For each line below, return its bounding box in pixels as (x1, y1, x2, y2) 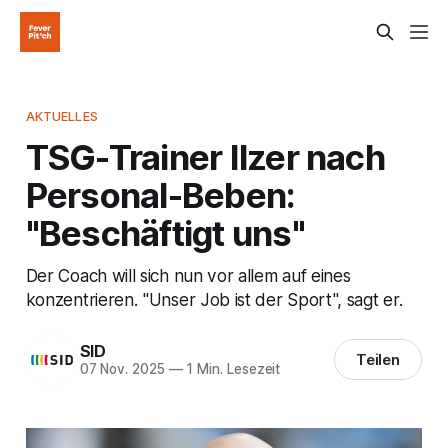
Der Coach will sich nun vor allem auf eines (25, 264, 351, 286)
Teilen (355, 350, 401, 370)
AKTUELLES (25, 107, 98, 124)
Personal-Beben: (25, 173, 296, 216)
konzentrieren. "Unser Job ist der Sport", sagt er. (25, 288, 403, 310)
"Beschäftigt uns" (25, 211, 305, 254)
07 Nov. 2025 (79, 361, 165, 378)
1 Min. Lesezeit (182, 361, 281, 378)
